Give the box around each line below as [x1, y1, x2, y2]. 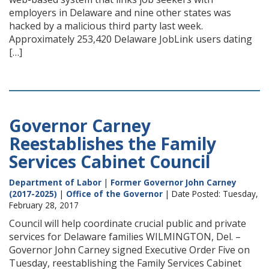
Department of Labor [9, 177, 101, 188]
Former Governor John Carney [110, 177, 237, 188]
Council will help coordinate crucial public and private [9, 217, 246, 230]
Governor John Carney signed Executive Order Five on [9, 243, 250, 256]
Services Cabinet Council [9, 150, 210, 173]
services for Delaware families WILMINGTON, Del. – [9, 230, 241, 243]
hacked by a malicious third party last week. [9, 19, 203, 32]
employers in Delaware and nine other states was [9, 6, 231, 19]
